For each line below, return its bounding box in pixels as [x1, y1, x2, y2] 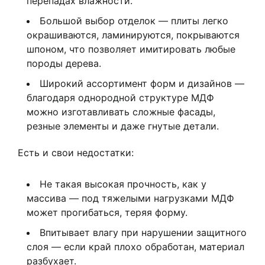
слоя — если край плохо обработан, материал [27, 241, 244, 253]
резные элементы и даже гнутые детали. [27, 120, 219, 132]
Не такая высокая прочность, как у [40, 178, 206, 190]
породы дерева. [27, 57, 101, 70]
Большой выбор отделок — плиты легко [40, 15, 228, 27]
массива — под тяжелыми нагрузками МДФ [27, 192, 234, 205]
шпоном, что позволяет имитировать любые [27, 43, 235, 56]
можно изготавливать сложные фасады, [27, 106, 215, 118]
